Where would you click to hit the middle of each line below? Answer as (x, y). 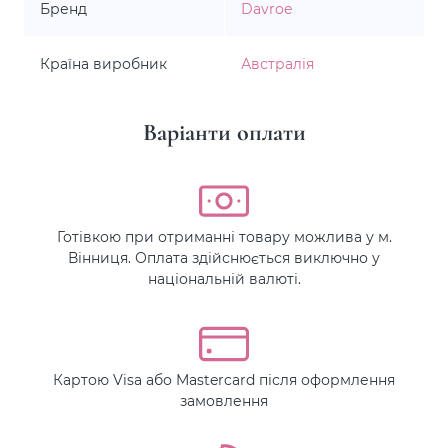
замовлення (224, 400)
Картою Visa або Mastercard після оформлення (224, 379)
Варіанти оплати (224, 132)
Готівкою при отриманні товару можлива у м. (224, 236)
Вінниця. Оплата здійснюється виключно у (224, 257)
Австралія (277, 63)
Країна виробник (103, 63)
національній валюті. (224, 278)
